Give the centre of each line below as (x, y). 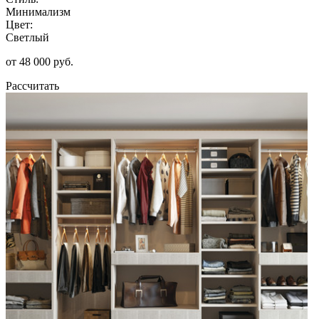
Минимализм (38, 11)
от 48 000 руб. (40, 61)
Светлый (27, 37)
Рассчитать (32, 85)
